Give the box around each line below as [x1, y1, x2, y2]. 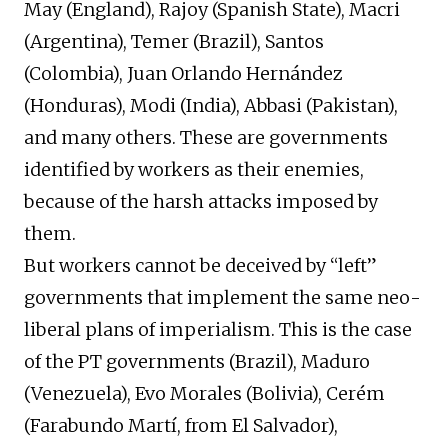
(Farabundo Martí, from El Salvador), [24, 414, 338, 438]
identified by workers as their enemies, [24, 158, 364, 182]
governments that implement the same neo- [24, 286, 421, 310]
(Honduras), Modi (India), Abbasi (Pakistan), [24, 94, 398, 118]
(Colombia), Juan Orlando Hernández [24, 62, 343, 86]
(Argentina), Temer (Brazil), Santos [24, 30, 324, 54]
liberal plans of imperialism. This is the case [24, 318, 412, 342]
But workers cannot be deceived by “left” [24, 254, 377, 278]
